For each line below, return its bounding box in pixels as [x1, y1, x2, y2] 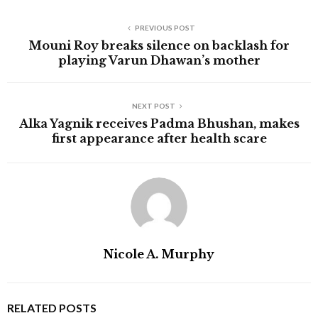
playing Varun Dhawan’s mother [57, 53, 261, 67]
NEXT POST [131, 101, 175, 110]
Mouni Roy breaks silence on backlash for [28, 38, 290, 53]
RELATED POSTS [7, 300, 97, 314]
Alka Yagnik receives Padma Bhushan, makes [18, 116, 300, 131]
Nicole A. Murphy [104, 246, 214, 261]
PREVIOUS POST [134, 23, 195, 32]
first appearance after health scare [51, 131, 267, 146]
